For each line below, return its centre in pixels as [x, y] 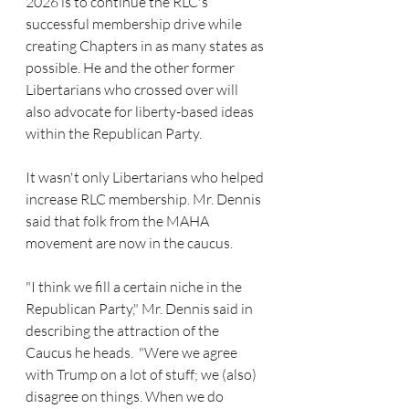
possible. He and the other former [131, 68]
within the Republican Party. [114, 134]
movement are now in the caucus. [131, 243]
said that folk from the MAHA [119, 221]
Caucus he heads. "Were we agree [133, 353]
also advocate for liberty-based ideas [141, 112]
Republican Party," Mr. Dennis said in [141, 309]
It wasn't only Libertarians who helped [146, 178]
